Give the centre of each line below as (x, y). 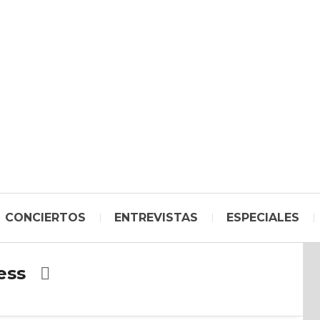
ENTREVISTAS (156, 217)
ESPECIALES (263, 217)
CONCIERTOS (45, 217)
